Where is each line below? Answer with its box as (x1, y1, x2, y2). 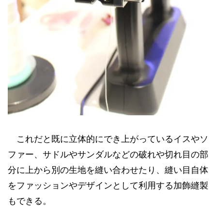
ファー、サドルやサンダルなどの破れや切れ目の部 (8, 149, 208, 159)
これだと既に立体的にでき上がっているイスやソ (8, 134, 208, 144)
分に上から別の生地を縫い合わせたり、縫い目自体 (8, 165, 208, 175)
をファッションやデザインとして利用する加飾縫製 (8, 180, 208, 190)
